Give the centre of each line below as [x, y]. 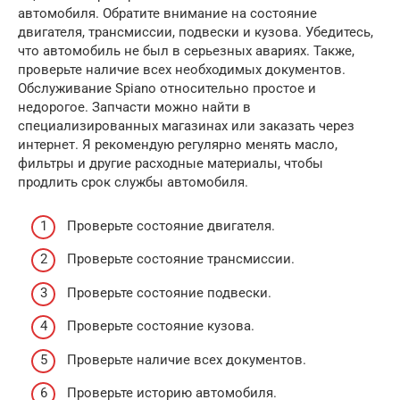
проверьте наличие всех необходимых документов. [182, 70]
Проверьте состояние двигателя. [171, 225]
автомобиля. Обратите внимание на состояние [167, 14]
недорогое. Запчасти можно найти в [134, 108]
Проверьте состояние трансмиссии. [181, 259]
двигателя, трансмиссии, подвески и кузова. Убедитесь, [196, 33]
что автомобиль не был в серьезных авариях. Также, [186, 51]
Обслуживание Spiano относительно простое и [167, 89]
